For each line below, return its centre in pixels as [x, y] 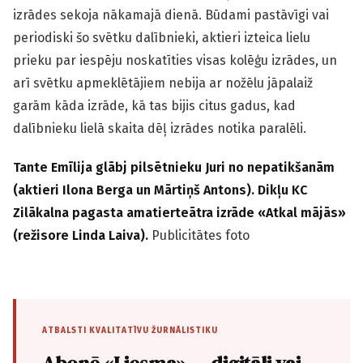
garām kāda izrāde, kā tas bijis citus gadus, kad [154, 105]
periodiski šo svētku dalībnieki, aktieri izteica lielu [162, 37]
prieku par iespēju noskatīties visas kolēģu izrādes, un [175, 60]
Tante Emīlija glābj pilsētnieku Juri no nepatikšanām [174, 167]
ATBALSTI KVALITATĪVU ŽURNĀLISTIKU [130, 330]
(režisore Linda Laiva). [82, 235]
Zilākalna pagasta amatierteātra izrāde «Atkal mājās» [179, 212]
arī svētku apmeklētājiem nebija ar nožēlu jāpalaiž [163, 83]
